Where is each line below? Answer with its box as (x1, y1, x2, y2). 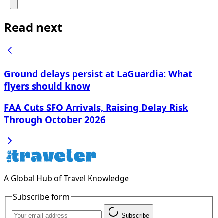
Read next (4, 18, 62, 35)
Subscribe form (13, 191, 70, 202)
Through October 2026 (4, 113, 106, 126)
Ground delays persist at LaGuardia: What (4, 68, 192, 80)
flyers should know (4, 80, 90, 92)
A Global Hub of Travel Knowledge (4, 172, 129, 183)
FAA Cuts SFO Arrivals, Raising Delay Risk (4, 101, 188, 113)
